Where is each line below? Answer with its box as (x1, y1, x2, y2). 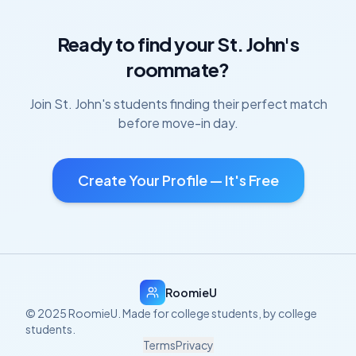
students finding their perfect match (110, 95, 327, 112)
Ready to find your (56, 32, 218, 56)
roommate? (126, 57, 230, 81)
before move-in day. (118, 114, 238, 131)
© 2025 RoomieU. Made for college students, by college (25, 306, 317, 320)
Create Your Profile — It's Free (77, 171, 279, 189)
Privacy (175, 338, 214, 352)
